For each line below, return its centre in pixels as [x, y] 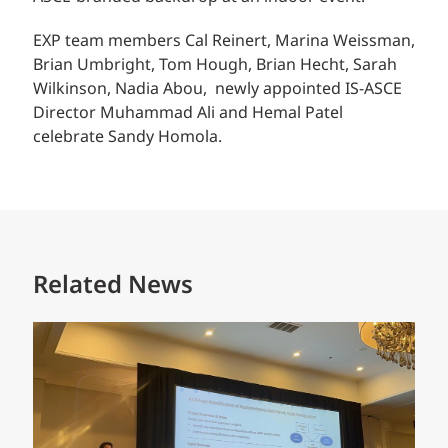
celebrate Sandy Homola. [127, 138]
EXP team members [109, 42]
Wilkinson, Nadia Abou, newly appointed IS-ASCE [217, 90]
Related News [113, 286]
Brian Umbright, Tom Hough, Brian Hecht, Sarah [215, 66]
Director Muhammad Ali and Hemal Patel [188, 114]
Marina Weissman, [345, 42]
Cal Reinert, [230, 42]
